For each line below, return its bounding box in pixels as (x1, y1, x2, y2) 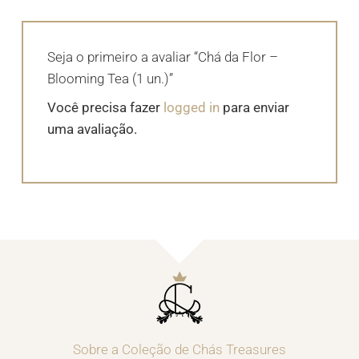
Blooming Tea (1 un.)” (47, 70, 177, 87)
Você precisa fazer (47, 99, 164, 115)
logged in (163, 99, 220, 115)
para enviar (220, 99, 290, 115)
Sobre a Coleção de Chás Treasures (73, 341, 286, 357)
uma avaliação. (47, 120, 138, 137)
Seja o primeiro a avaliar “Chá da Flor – (47, 48, 279, 65)
